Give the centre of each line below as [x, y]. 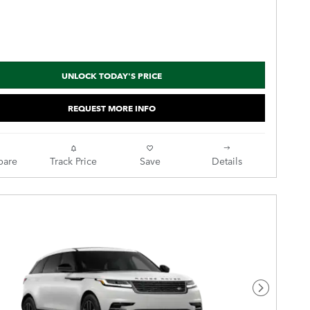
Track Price [73, 160]
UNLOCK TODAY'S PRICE [111, 75]
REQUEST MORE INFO [111, 108]
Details [227, 160]
